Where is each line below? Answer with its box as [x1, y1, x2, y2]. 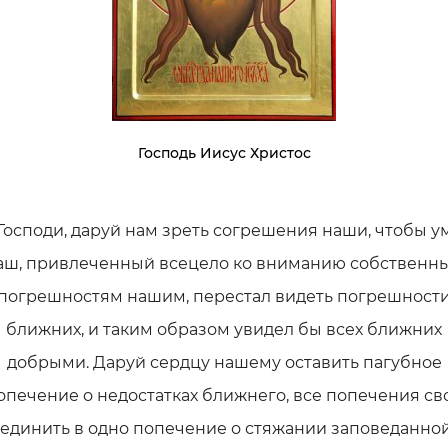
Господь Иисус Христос [137, 144, 311, 162]
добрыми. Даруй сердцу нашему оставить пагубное [6, 353, 442, 372]
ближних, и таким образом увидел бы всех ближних [6, 320, 442, 339]
